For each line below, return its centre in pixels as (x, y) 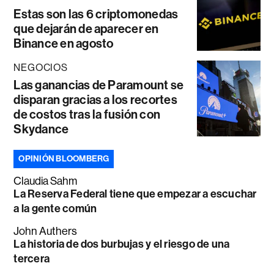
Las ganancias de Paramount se (99, 85)
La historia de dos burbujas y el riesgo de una (122, 244)
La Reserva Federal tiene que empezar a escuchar (135, 194)
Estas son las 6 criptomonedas (96, 14)
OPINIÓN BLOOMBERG (64, 158)
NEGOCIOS (41, 67)
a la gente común (55, 208)
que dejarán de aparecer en (86, 28)
